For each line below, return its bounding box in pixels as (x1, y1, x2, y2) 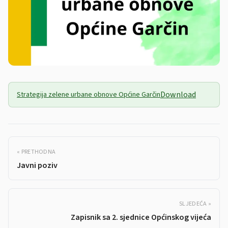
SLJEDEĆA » (179, 199, 211, 209)
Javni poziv (17, 160, 58, 172)
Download (160, 89, 196, 101)
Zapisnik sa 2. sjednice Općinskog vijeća (71, 212, 211, 223)
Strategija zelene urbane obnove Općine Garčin (17, 90, 160, 100)
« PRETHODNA (17, 148, 56, 157)
